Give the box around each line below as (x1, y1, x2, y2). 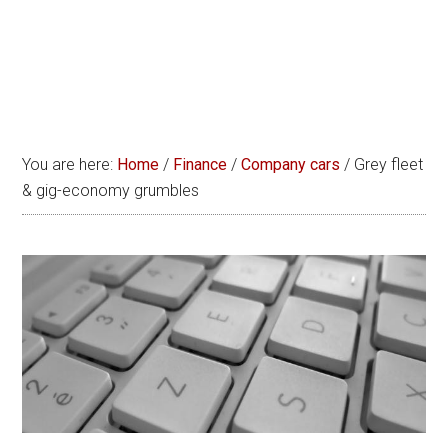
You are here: (22, 155, 118, 174)
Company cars (241, 155, 341, 174)
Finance (173, 155, 228, 174)
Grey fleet (350, 155, 424, 174)
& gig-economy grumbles (22, 181, 200, 200)
